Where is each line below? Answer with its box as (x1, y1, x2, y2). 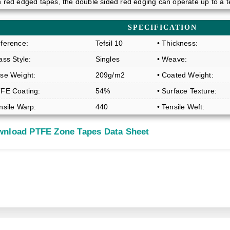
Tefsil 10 (95, 39, 123, 47)
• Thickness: (157, 39, 198, 47)
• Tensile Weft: (157, 102, 205, 111)
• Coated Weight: (157, 70, 214, 79)
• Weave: (157, 54, 187, 63)
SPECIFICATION (128, 23, 198, 31)
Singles (95, 54, 120, 63)
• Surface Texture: (157, 86, 217, 95)
